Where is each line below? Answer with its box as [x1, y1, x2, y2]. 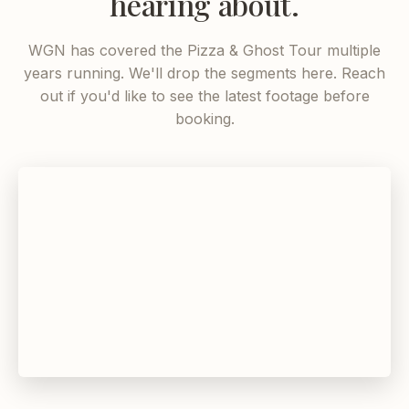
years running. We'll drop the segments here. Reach [24, 64, 385, 82]
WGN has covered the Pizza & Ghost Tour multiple [28, 41, 381, 59]
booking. [174, 110, 235, 128]
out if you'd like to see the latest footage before [39, 87, 370, 105]
